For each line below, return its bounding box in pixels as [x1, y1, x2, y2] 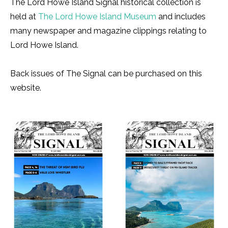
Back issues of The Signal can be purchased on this [10, 69, 202, 79]
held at [10, 12, 38, 22]
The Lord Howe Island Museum [38, 12, 156, 22]
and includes [156, 12, 206, 22]
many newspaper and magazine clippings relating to [10, 26, 207, 36]
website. [10, 83, 41, 93]
